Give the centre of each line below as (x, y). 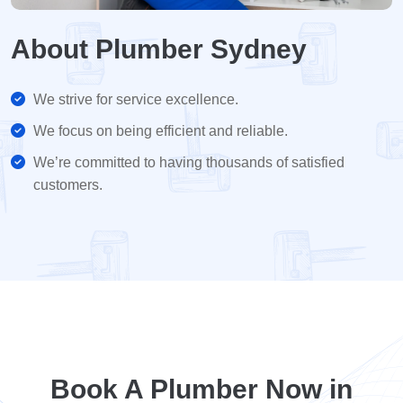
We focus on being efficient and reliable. (161, 130)
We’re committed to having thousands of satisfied (189, 162)
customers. (68, 184)
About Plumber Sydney (159, 49)
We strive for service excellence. (136, 99)
